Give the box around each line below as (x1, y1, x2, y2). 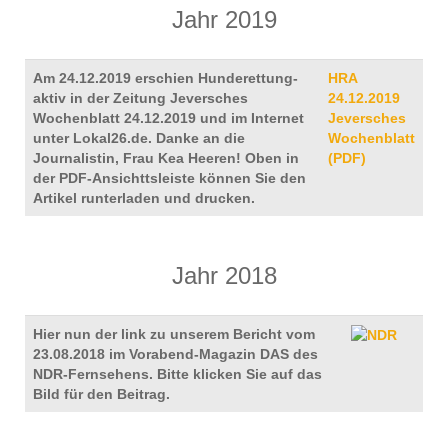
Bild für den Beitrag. (33, 386, 170, 402)
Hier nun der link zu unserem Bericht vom (33, 326, 315, 342)
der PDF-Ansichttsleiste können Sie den (33, 170, 306, 186)
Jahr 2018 (171, 262, 277, 289)
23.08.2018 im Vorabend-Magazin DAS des (33, 346, 318, 362)
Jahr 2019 (171, 6, 277, 33)
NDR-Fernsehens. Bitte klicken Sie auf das (33, 366, 322, 382)
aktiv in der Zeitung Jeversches (33, 90, 248, 106)
